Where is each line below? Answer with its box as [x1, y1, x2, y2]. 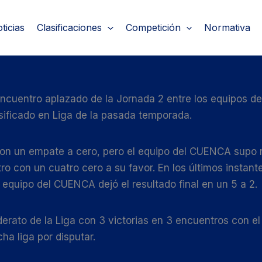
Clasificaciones [37, 22, 102, 34]
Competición [125, 22, 181, 34]
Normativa [204, 22, 251, 34]
